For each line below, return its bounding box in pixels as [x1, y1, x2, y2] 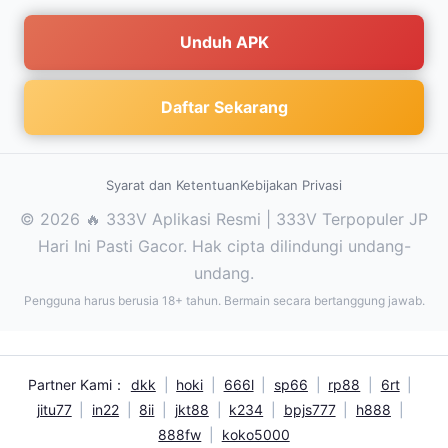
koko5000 [221, 426, 290, 443]
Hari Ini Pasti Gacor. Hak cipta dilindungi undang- [37, 236, 411, 256]
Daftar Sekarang [160, 97, 288, 117]
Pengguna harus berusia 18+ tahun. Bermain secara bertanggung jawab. [23, 293, 425, 308]
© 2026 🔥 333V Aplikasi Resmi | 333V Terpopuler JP [20, 209, 428, 229]
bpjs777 [283, 401, 336, 418]
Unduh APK [179, 32, 269, 52]
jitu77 [36, 401, 72, 418]
